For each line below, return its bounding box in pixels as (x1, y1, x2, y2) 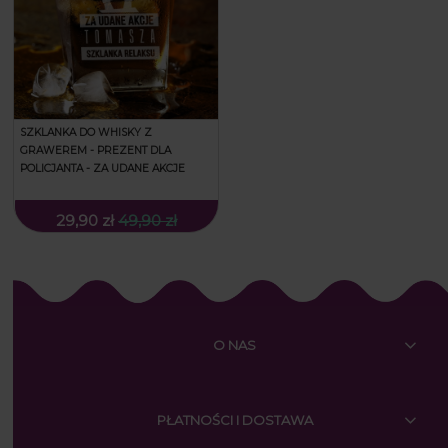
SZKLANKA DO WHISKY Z (20, 125, 152, 139)
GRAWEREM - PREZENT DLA (20, 143, 171, 157)
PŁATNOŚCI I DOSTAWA (156, 412, 313, 429)
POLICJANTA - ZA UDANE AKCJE (20, 161, 185, 175)
